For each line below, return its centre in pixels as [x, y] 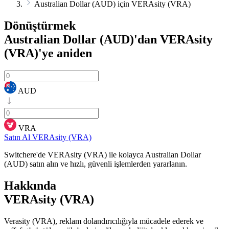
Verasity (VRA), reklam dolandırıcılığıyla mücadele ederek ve [104, 221]
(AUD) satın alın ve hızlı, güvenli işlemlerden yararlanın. [96, 164]
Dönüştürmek [40, 25]
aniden [73, 53]
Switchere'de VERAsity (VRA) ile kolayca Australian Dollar [102, 154]
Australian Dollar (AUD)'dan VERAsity [108, 39]
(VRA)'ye [29, 53]
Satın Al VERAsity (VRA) [48, 137]
